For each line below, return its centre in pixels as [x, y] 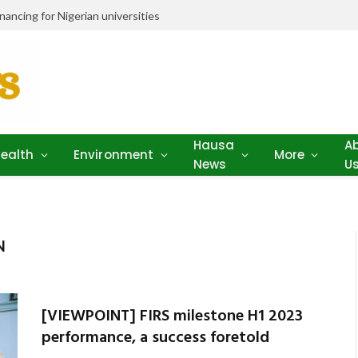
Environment [113, 154]
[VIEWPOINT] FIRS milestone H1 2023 [172, 316]
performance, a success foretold [155, 338]
